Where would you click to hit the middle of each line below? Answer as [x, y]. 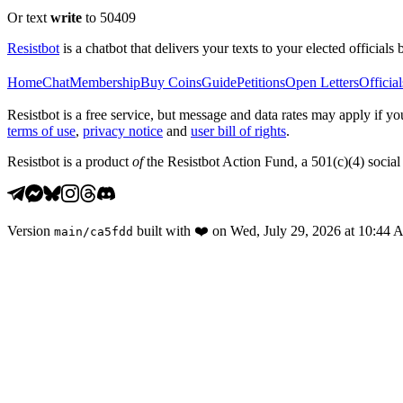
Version [29, 230]
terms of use [41, 130]
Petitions [261, 82]
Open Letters [322, 82]
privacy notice [123, 130]
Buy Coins [171, 82]
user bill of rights [238, 130]
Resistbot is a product [70, 161]
